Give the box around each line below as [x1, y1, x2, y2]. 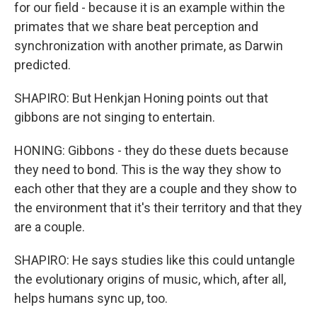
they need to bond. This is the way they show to [14, 162, 281, 177]
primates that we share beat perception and [14, 19, 258, 34]
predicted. [14, 57, 71, 72]
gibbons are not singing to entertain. [14, 110, 215, 125]
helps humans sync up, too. [14, 291, 168, 306]
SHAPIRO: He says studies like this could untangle [14, 253, 295, 267]
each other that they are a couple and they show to [14, 181, 296, 196]
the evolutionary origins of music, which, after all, [14, 272, 286, 287]
